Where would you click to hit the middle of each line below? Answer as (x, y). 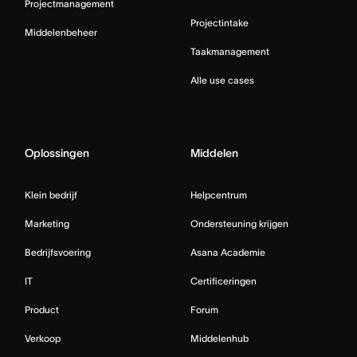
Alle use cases (222, 80)
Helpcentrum (219, 195)
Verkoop (43, 339)
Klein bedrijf (51, 195)
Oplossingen (57, 153)
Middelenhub (220, 339)
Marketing (47, 224)
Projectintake (220, 23)
